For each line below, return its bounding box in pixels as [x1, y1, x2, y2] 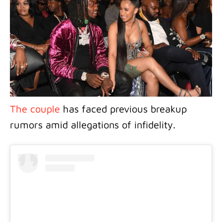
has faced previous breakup [60, 103, 187, 114]
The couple [10, 103, 60, 114]
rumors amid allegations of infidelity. [10, 118, 175, 130]
